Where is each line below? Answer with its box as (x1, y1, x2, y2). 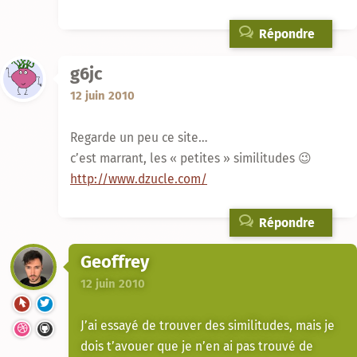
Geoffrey (80, 251, 149, 273)
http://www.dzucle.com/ (70, 171, 207, 186)
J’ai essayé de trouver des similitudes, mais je (80, 318, 335, 333)
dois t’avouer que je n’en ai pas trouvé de (80, 339, 313, 354)
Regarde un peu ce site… (70, 129, 208, 145)
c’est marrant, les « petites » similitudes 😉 (70, 150, 312, 166)
